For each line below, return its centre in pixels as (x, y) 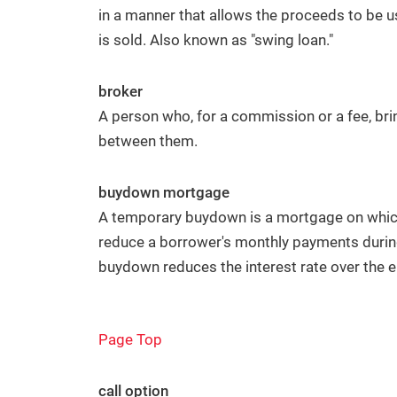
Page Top (130, 339)
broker (121, 91)
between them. (148, 141)
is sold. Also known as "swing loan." (216, 40)
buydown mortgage (164, 192)
